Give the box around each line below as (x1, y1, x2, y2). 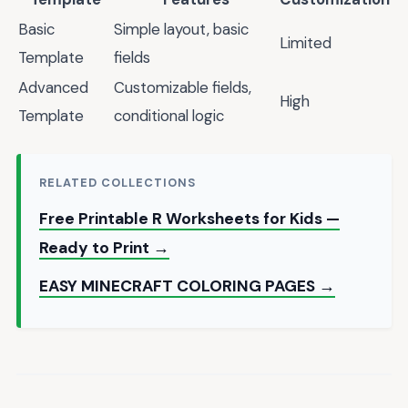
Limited (280, 33, 331, 54)
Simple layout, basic (114, 19, 249, 40)
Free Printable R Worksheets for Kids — (39, 208, 340, 229)
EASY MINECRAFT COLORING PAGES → (39, 275, 335, 296)
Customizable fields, (114, 77, 251, 98)
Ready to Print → (39, 237, 169, 258)
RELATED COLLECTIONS (39, 174, 197, 190)
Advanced (18, 77, 88, 98)
